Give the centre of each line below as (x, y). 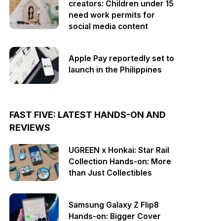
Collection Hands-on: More (120, 161)
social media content (109, 26)
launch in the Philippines (115, 70)
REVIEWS (30, 128)
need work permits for (112, 15)
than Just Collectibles (110, 173)
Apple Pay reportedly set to (122, 58)
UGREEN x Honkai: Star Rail (119, 150)
